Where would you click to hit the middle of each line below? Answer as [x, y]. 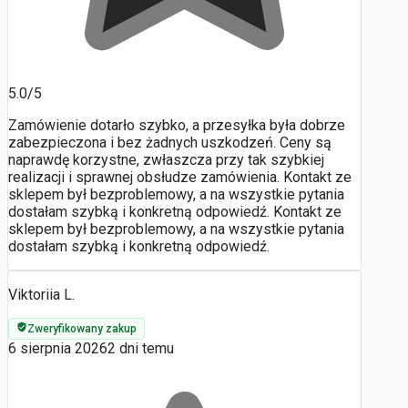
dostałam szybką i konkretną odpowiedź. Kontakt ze [175, 212]
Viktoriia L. [41, 295]
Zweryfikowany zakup [82, 329]
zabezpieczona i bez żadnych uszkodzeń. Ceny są [170, 143]
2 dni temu [141, 349]
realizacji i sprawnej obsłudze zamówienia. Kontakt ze [180, 178]
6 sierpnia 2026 [58, 349]
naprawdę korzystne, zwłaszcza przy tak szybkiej [166, 160]
